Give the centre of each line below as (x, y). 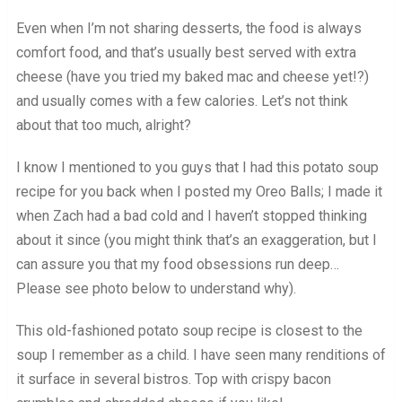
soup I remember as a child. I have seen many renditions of (201, 355)
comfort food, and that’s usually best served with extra (186, 53)
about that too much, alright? (103, 126)
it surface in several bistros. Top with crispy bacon (173, 380)
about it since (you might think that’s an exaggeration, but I (196, 240)
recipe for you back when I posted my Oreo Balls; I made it (199, 192)
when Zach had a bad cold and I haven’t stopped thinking (191, 216)
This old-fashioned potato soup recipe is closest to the (189, 331)
